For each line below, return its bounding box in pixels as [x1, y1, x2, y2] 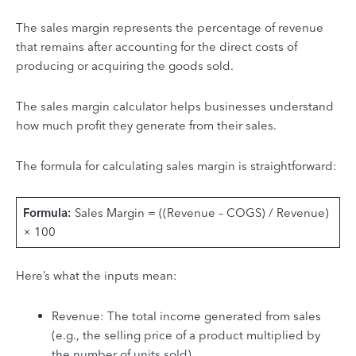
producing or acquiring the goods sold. [16, 57, 234, 73]
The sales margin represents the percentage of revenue [16, 19, 323, 35]
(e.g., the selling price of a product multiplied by [52, 327, 320, 342]
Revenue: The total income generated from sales [52, 308, 321, 323]
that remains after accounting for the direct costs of [16, 38, 297, 54]
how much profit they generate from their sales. [16, 117, 277, 133]
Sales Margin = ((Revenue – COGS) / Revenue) [71, 204, 329, 220]
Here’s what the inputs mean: [16, 267, 177, 283]
